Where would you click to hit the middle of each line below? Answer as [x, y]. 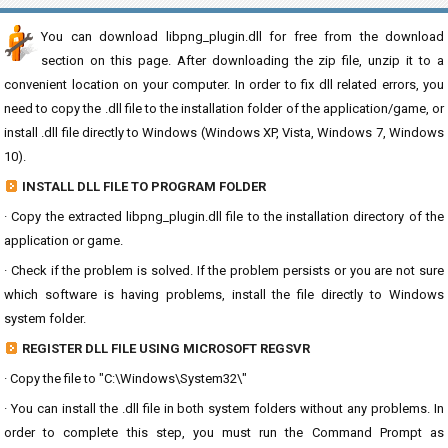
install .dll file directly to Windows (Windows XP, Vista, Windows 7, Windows [224, 132]
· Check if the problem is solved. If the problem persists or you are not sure [224, 270]
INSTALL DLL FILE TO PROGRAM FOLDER [144, 186]
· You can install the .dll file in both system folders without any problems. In [224, 408]
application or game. [63, 240]
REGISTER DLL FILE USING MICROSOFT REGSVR [166, 348]
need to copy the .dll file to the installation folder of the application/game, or [224, 108]
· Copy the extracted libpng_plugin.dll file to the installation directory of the [224, 216]
